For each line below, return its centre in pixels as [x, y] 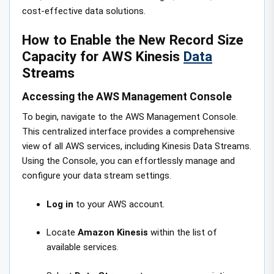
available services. [83, 247]
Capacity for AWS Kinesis [103, 57]
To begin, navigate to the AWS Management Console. [130, 117]
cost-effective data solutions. [84, 11]
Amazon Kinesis [113, 233]
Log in [60, 204]
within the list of [183, 233]
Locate [62, 233]
